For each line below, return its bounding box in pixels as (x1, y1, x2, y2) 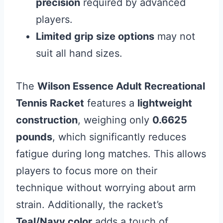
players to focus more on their (16, 165, 157, 177)
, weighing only (78, 114, 152, 126)
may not (154, 30, 195, 42)
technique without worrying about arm (16, 182, 196, 194)
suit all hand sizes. (36, 47, 122, 59)
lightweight (137, 97, 192, 109)
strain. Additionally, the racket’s (16, 199, 163, 211)
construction (16, 114, 78, 126)
